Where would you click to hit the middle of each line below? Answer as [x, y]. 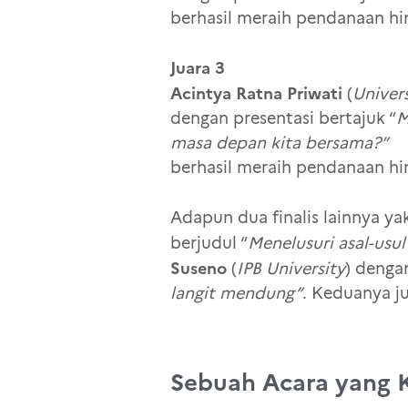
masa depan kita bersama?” [279, 143]
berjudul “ [209, 244]
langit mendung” [236, 294]
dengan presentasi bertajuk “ [283, 119]
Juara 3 [200, 68]
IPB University [291, 269]
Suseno [199, 269]
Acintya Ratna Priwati [256, 94]
